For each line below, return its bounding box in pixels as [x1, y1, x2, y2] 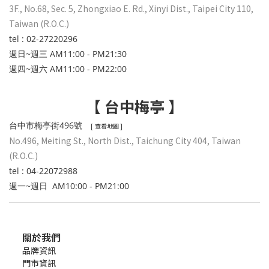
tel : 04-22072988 [9, 165, 77, 177]
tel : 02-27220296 [9, 33, 77, 45]
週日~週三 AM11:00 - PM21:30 [9, 48, 129, 60]
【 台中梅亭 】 [86, 95, 183, 118]
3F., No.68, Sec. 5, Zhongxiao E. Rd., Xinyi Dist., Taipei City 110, [9, 2, 253, 15]
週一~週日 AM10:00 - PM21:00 [9, 180, 129, 192]
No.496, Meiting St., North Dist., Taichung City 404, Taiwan [9, 134, 241, 147]
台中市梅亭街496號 [9, 119, 89, 131]
